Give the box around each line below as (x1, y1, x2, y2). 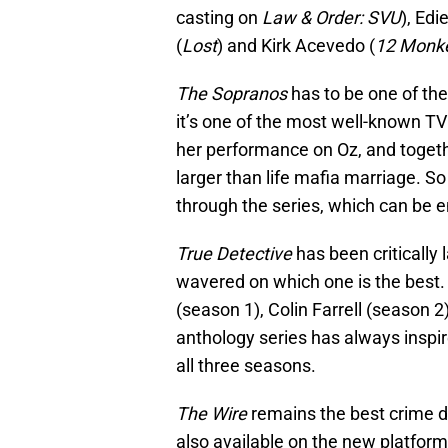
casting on (176, 7, 262, 29)
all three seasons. (176, 355, 316, 377)
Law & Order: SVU (262, 7, 401, 29)
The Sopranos (176, 83, 287, 105)
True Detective (176, 243, 292, 265)
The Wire (176, 403, 247, 425)
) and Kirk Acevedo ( (217, 35, 375, 57)
